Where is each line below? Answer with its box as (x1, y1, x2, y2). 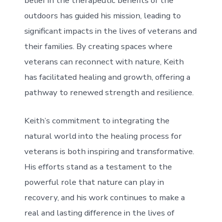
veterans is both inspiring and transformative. (24, 146, 194, 158)
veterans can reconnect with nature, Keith (24, 56, 184, 68)
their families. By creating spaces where (24, 41, 172, 53)
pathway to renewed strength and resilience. (24, 87, 194, 99)
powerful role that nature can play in (24, 176, 164, 188)
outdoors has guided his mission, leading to (24, 10, 181, 22)
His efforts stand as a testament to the (24, 161, 172, 173)
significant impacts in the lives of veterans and (24, 25, 197, 37)
